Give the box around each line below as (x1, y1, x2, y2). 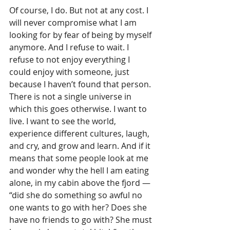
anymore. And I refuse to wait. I (9, 42, 131, 53)
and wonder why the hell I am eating (9, 165, 151, 176)
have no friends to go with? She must (9, 214, 154, 225)
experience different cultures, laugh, (9, 128, 151, 139)
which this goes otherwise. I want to (9, 103, 149, 114)
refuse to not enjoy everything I (9, 54, 132, 65)
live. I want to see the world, (9, 116, 118, 127)
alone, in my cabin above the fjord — (9, 177, 152, 188)
